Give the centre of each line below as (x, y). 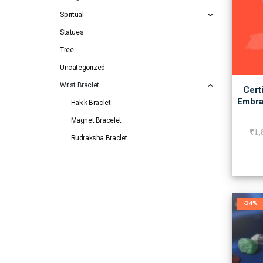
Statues (72, 32)
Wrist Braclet (80, 85)
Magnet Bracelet (96, 120)
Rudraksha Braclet (99, 138)
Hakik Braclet (91, 102)
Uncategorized (82, 67)
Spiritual (72, 14)
